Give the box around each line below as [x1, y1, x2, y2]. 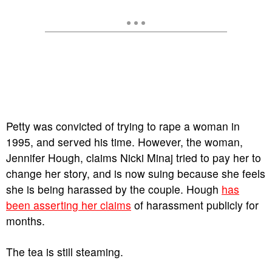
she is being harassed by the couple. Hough [6, 182, 222, 197]
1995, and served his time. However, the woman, [6, 134, 243, 150]
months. [6, 213, 45, 229]
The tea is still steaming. [6, 244, 123, 260]
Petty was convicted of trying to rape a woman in [6, 118, 240, 134]
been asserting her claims [6, 197, 131, 213]
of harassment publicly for [131, 197, 259, 213]
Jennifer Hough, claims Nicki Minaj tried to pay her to [6, 150, 261, 166]
